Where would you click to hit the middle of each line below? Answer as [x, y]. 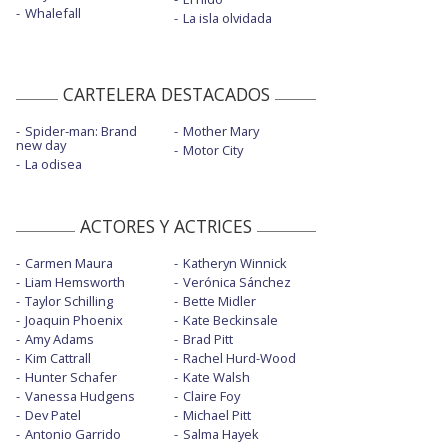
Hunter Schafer [71, 377]
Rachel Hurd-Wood [239, 358]
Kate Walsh [216, 377]
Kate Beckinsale [230, 320]
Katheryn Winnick [234, 263]
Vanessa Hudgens [80, 396]
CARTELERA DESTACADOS [166, 94]
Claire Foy [211, 396]
